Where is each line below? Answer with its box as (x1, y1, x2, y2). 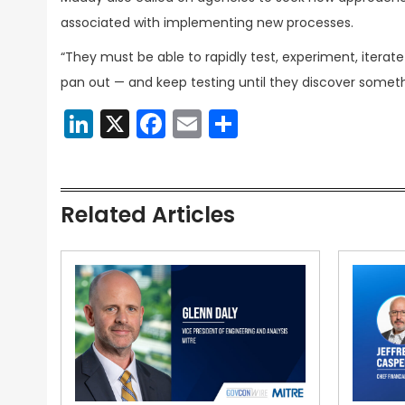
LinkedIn (93, 103, 205, 144)
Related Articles (61, 200, 235, 230)
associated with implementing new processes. (61, 14, 353, 32)
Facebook (165, 103, 303, 144)
